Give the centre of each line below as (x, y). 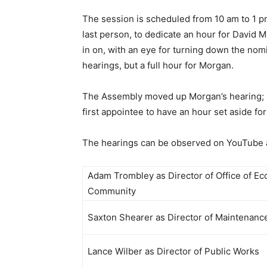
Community (113, 191)
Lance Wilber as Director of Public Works (175, 251)
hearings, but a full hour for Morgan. (158, 65)
